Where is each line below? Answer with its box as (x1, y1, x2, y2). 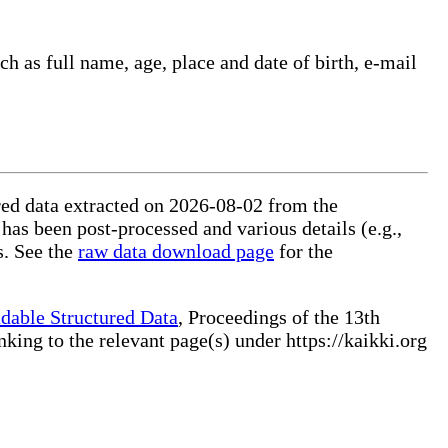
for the (274, 239, 333, 262)
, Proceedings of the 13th (178, 305, 380, 328)
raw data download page (78, 239, 274, 262)
